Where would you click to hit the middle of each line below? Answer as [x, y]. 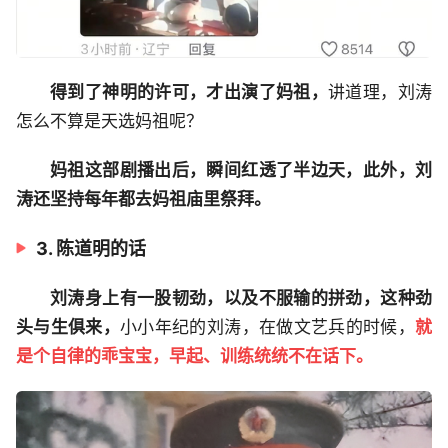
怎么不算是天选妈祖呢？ [109, 121]
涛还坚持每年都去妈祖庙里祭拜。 [143, 199]
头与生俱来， [68, 327]
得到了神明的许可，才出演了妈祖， [189, 92]
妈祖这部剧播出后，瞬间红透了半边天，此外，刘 [241, 170]
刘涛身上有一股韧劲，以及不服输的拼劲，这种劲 [241, 298]
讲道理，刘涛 [380, 92]
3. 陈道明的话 [91, 249]
